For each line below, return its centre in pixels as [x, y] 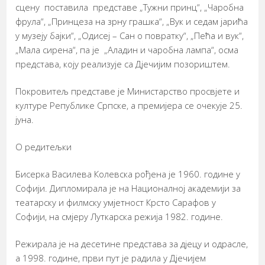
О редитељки [44, 147]
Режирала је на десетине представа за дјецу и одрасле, [132, 244]
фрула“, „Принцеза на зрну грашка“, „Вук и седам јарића [132, 22]
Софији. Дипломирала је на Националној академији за [128, 188]
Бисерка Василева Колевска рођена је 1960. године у [128, 174]
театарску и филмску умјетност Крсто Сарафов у [116, 203]
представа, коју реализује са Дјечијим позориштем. [123, 64]
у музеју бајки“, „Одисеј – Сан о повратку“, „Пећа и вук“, [130, 36]
